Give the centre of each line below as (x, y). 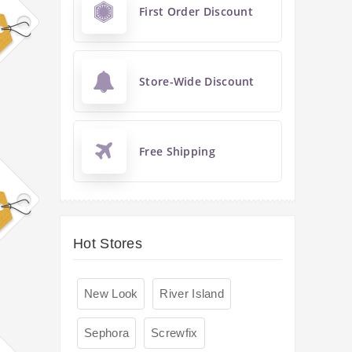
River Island (192, 294)
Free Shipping (177, 152)
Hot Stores (108, 244)
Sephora (107, 333)
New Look (111, 294)
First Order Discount (196, 12)
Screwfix (174, 333)
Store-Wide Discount (197, 82)
